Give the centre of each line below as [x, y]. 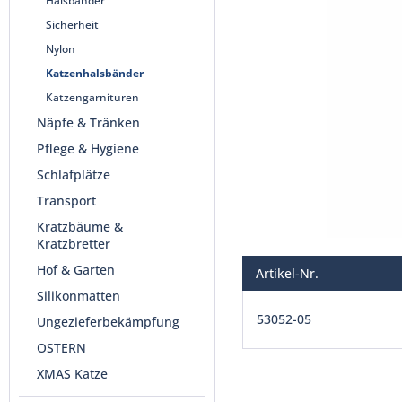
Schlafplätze [74, 175]
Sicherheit [72, 25]
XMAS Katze [72, 374]
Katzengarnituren [92, 97]
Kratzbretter [74, 244]
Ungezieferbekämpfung [108, 322]
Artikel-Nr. [287, 273]
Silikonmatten [79, 296]
